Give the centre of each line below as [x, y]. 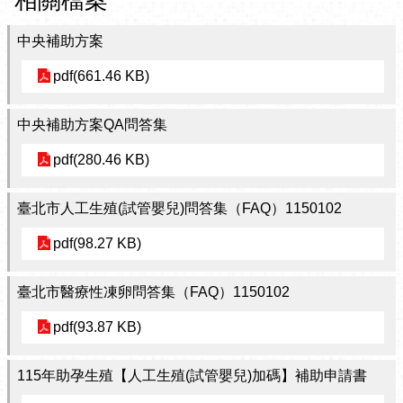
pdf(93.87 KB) [97, 327]
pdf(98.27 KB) [97, 243]
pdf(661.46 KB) [101, 76]
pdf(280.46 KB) [101, 160]
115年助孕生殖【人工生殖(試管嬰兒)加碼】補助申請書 [192, 376]
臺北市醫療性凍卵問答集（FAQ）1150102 [153, 292]
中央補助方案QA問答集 [92, 125]
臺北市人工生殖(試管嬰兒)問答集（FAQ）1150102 [179, 208]
